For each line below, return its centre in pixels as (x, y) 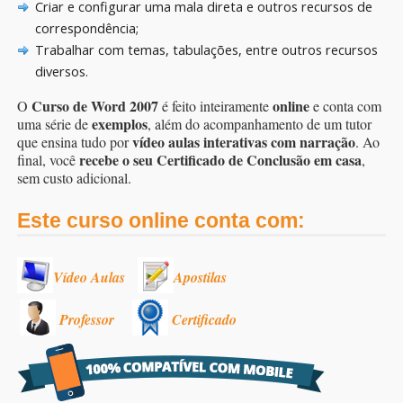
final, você (48, 159)
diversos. (61, 71)
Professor (87, 319)
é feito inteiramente (215, 105)
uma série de (54, 123)
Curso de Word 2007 (95, 105)
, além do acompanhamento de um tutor (260, 123)
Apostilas (200, 277)
